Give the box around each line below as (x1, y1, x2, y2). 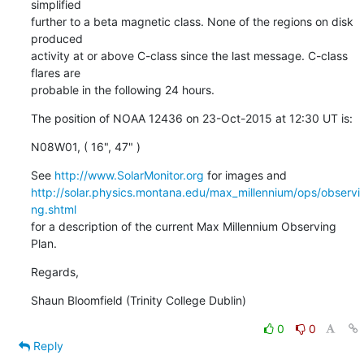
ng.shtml (30, 201, 76, 216)
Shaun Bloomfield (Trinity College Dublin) (30, 292, 246, 307)
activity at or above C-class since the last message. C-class (30, 48, 348, 63)
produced (30, 31, 83, 45)
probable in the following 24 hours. (30, 82, 214, 97)
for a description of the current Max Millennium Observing (30, 219, 336, 233)
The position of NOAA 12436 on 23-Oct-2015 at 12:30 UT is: (30, 110, 353, 125)
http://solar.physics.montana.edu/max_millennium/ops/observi (30, 184, 360, 199)
